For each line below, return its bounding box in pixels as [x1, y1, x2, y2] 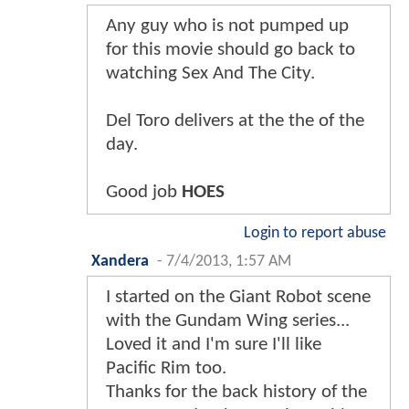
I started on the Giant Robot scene [106, 288, 371, 308]
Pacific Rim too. [106, 359, 226, 379]
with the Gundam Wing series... [106, 311, 350, 331]
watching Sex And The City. [106, 64, 315, 84]
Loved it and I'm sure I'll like [106, 335, 321, 355]
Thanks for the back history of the [106, 383, 367, 403]
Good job [106, 183, 182, 203]
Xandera [91, 254, 149, 270]
